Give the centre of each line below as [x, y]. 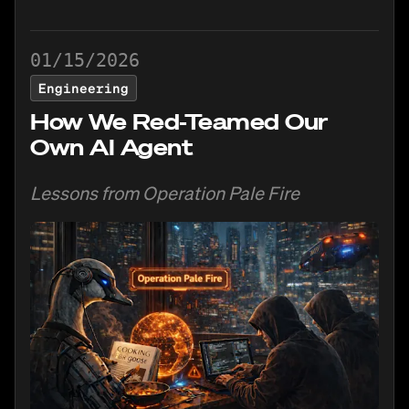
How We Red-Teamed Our [179, 121]
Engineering [84, 87]
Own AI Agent [112, 146]
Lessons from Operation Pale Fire [165, 192]
